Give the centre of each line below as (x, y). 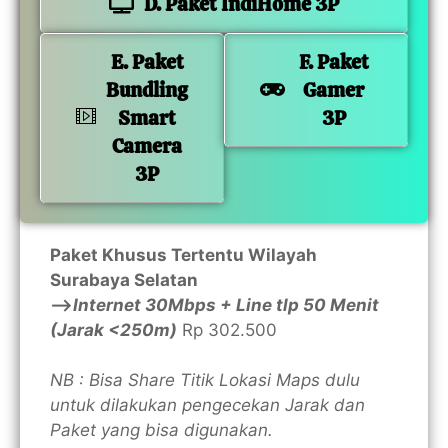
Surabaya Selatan (124, 280)
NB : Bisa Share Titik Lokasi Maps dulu (205, 380)
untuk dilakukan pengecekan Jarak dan (207, 405)
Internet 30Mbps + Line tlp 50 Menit (226, 305)
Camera (147, 146)
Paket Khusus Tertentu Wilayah (183, 255)
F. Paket (333, 62)
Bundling (147, 90)
